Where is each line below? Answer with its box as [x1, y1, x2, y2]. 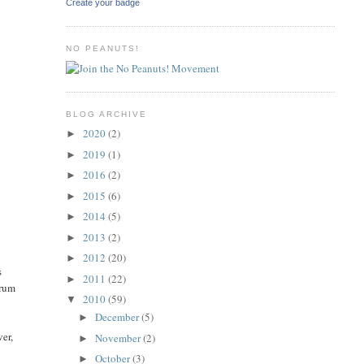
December [95, 310, 142, 325]
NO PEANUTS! [65, 43, 140, 53]
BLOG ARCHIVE [65, 109, 147, 119]
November [95, 330, 144, 345]
